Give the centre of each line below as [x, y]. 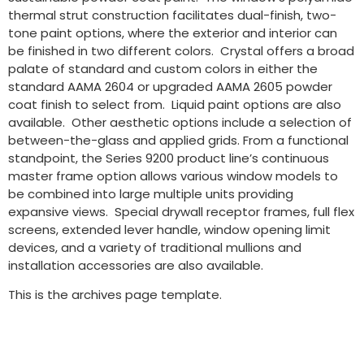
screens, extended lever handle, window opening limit [169, 230]
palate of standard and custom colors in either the [163, 69]
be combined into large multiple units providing [151, 194]
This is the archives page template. [115, 294]
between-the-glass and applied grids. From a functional [178, 141]
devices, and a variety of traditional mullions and [155, 248]
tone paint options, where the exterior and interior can [173, 33]
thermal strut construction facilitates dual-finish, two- [172, 15]
